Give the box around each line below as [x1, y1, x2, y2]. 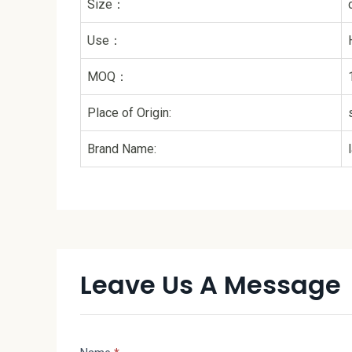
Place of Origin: [87, 104, 171, 120]
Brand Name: [87, 141, 156, 156]
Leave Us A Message [80, 266, 341, 302]
